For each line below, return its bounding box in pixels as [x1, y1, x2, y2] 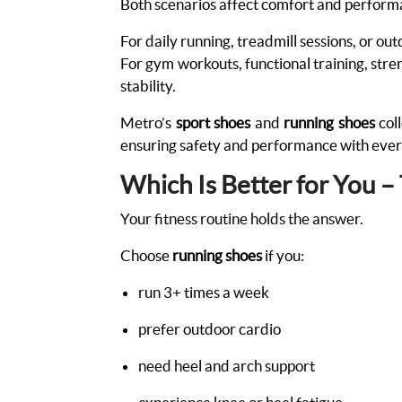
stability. [120, 76, 179, 94]
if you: [262, 246, 308, 264]
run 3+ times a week [138, 283, 273, 301]
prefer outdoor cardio [138, 319, 284, 337]
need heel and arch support [138, 356, 319, 374]
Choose [120, 246, 173, 264]
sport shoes [175, 113, 251, 131]
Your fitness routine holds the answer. [120, 209, 367, 227]
